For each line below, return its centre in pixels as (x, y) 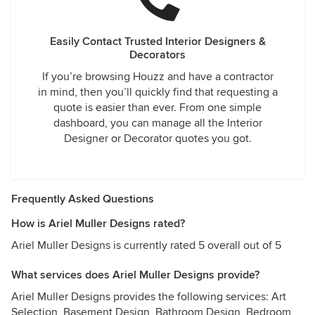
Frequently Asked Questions (83, 199)
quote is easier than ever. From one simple (157, 108)
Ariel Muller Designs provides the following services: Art (149, 297)
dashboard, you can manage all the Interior (157, 123)
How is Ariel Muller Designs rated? (98, 224)
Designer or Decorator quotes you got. (157, 139)
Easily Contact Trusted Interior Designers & (157, 41)
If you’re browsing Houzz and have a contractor (157, 77)
